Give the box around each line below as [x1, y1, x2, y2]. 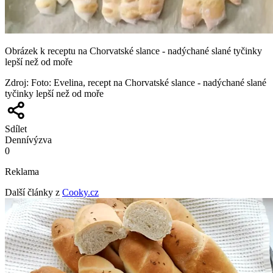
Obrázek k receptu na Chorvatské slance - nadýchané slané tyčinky [5, 45, 262, 56]
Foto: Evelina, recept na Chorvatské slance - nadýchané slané [31, 77, 266, 88]
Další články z [5, 186, 60, 197]
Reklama [5, 166, 39, 177]
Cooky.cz [62, 186, 99, 197]
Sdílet [5, 123, 27, 134]
